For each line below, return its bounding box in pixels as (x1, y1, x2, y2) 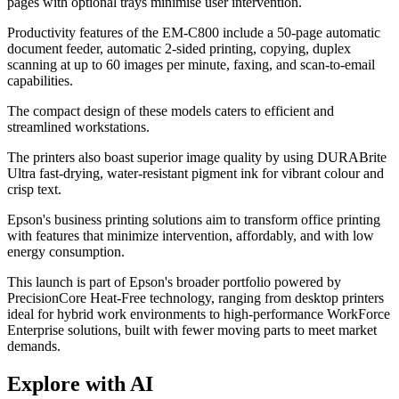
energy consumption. (7, 244, 125, 260)
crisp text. (7, 182, 61, 198)
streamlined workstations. (7, 119, 150, 135)
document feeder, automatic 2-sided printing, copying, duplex (7, 41, 351, 57)
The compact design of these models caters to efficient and (7, 103, 334, 119)
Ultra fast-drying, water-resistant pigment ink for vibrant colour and (7, 166, 384, 182)
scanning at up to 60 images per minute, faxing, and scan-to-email (7, 57, 375, 73)
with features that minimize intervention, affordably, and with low (7, 228, 374, 244)
